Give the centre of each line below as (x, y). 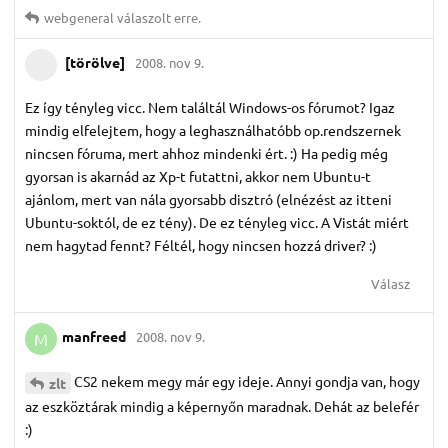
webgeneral (79, 17)
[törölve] (95, 62)
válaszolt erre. (157, 17)
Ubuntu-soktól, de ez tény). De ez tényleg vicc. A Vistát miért (217, 221)
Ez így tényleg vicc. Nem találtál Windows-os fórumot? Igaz (210, 106)
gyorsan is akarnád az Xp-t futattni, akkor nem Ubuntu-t (198, 175)
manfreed (94, 336)
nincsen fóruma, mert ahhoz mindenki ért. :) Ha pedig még (206, 152)
